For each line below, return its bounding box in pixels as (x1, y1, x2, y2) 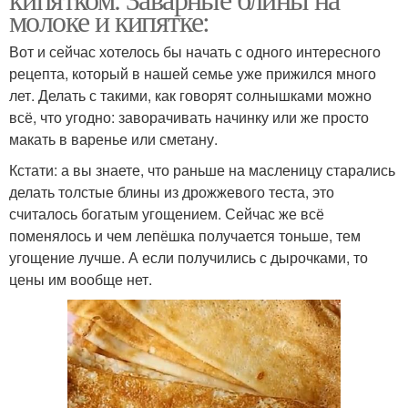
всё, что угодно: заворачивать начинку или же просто (9, 106, 369, 127)
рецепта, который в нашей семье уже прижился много (9, 62, 376, 84)
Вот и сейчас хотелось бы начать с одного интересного (9, 40, 381, 62)
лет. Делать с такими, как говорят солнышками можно (9, 84, 372, 106)
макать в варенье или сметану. (9, 127, 218, 149)
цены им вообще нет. (9, 268, 152, 290)
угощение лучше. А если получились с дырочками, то (9, 246, 368, 268)
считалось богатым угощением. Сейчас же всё (9, 202, 324, 224)
